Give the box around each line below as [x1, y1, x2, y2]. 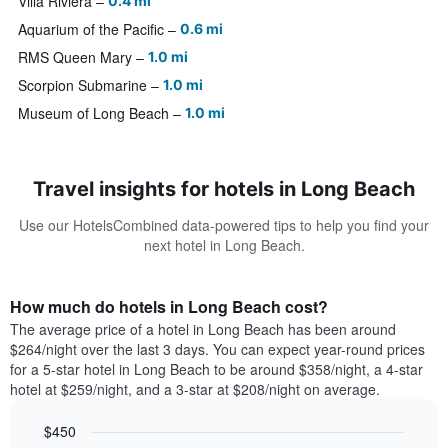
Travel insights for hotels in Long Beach [33, 177, 415, 202]
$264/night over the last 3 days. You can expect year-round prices [10, 339, 425, 360]
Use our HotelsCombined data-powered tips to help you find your [19, 215, 429, 236]
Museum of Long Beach [18, 103, 169, 124]
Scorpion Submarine [18, 75, 147, 96]
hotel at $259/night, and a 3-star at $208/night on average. [10, 379, 380, 400]
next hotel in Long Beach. [143, 235, 305, 256]
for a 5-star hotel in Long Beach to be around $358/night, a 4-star [10, 359, 423, 380]
